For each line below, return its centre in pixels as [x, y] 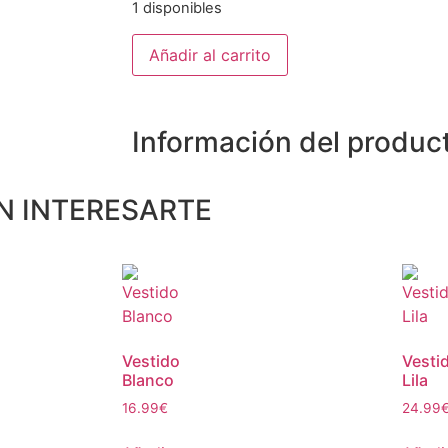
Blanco [148, 379]
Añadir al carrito [210, 54]
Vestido [151, 360]
